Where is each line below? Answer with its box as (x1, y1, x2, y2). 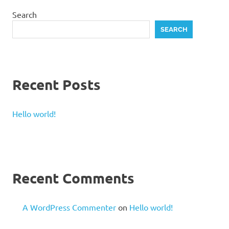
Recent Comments (12, 169, 134, 187)
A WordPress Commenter (22, 202, 116, 213)
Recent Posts (12, 75, 101, 94)
